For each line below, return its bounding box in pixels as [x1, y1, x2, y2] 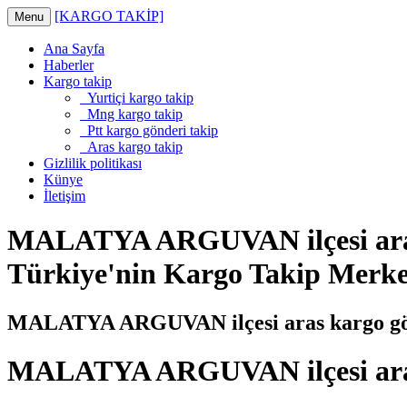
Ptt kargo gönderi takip [80, 123, 218, 138]
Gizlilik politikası [44, 155, 142, 171]
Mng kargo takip [80, 106, 183, 122]
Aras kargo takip [80, 139, 183, 154]
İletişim [44, 188, 85, 203]
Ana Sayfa [44, 41, 104, 56]
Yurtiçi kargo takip [80, 90, 194, 105]
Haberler [44, 57, 94, 73]
